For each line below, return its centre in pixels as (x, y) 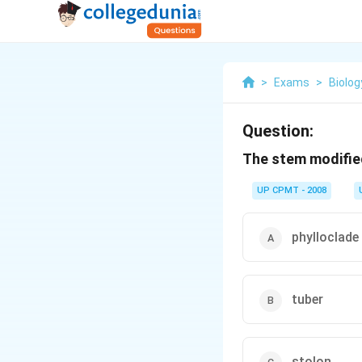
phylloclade (325, 237)
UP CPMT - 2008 (292, 190)
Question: (278, 131)
